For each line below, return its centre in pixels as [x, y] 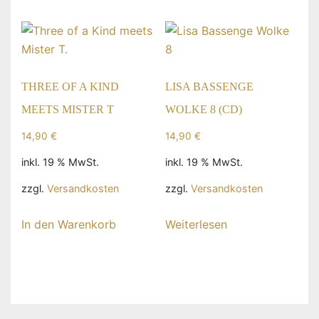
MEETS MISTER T [68, 109]
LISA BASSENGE [209, 86]
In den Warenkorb [69, 224]
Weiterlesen [196, 224]
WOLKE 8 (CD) [203, 109]
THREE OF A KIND [70, 86]
